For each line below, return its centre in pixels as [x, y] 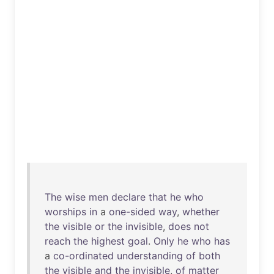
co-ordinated [83, 256]
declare [128, 197]
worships [65, 212]
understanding [150, 256]
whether [201, 212]
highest [108, 241]
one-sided [132, 212]
